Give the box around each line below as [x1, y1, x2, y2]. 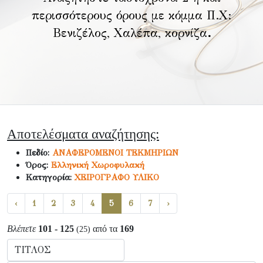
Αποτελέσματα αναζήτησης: [7, 126, 159, 141]
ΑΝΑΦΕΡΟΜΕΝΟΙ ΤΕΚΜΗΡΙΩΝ [52, 147, 178, 158]
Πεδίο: [26, 147, 52, 158]
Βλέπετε [7, 224, 36, 234]
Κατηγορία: [26, 172, 75, 183]
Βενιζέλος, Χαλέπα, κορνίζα [52, 26, 207, 41]
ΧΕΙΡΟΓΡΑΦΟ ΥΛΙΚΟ [75, 172, 159, 183]
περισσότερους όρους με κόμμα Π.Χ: [31, 8, 232, 23]
